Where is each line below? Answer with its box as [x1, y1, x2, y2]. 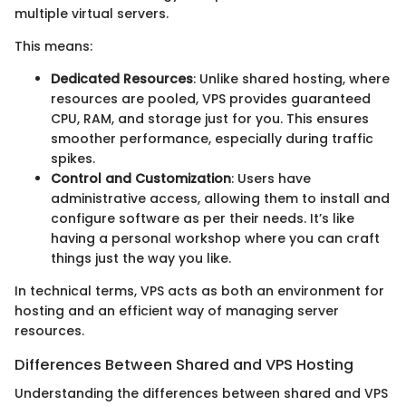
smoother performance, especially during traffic [51, 129, 373, 148]
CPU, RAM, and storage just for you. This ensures [51, 109, 369, 128]
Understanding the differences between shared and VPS [14, 384, 388, 403]
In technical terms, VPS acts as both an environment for [14, 281, 384, 300]
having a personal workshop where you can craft [51, 228, 380, 247]
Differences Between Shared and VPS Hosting [14, 353, 353, 375]
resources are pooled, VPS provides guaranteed [51, 89, 371, 108]
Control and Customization [51, 169, 231, 188]
